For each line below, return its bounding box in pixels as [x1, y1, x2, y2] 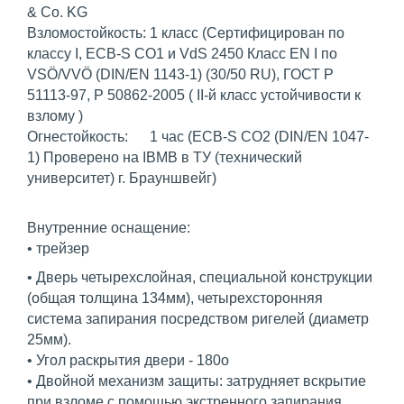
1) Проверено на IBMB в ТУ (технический [27, 150, 302, 166]
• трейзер [27, 241, 89, 257]
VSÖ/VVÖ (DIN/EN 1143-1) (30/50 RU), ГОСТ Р [27, 67, 334, 83]
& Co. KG [27, 5, 87, 21]
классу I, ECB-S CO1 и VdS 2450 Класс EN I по [27, 46, 337, 62]
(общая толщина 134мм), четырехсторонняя [27, 290, 323, 307]
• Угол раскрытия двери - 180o [27, 353, 229, 369]
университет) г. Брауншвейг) [27, 170, 227, 187]
